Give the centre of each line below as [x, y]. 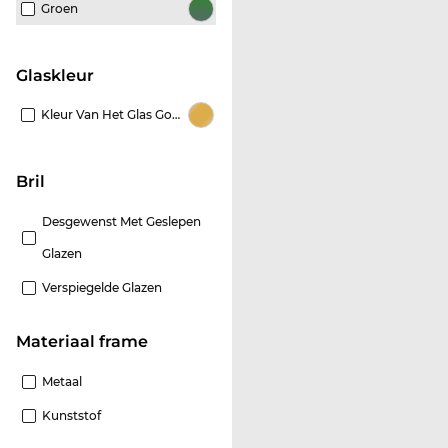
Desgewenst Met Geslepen [121, 221]
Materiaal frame [89, 341]
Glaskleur [61, 75]
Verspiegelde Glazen [102, 287]
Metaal [62, 381]
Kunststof [71, 415]
